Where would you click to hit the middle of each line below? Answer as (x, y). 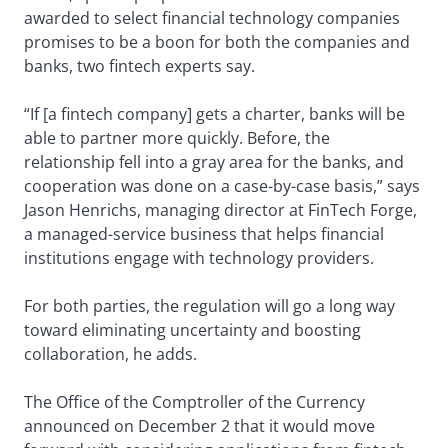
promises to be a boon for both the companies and (217, 42)
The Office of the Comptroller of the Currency (194, 402)
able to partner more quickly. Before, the (177, 138)
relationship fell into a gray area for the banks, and (214, 162)
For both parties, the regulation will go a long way (209, 306)
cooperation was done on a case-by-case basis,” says (222, 186)
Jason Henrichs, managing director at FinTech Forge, (220, 210)
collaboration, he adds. (110, 354)
